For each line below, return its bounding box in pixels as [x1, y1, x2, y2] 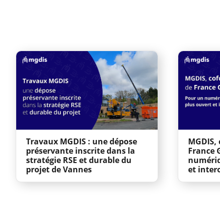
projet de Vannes [26, 164, 92, 175]
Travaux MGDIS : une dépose [26, 136, 137, 147]
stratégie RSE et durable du [26, 154, 132, 165]
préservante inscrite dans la [26, 145, 135, 156]
